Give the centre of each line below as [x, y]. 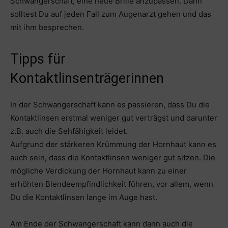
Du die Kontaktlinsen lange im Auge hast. [84, 197]
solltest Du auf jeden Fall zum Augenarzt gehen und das [111, 14]
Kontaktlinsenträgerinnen [87, 78]
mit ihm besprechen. [47, 27]
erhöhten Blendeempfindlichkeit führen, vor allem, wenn [112, 184]
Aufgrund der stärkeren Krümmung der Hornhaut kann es [113, 144]
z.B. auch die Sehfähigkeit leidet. [69, 131]
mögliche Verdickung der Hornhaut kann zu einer [98, 170]
